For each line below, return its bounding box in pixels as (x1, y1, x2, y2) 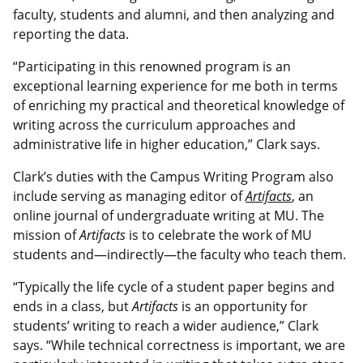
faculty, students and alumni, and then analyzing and (13, 6, 335, 24)
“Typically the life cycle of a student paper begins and (13, 278, 335, 297)
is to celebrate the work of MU (126, 226, 312, 245)
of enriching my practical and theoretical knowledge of (13, 96, 344, 115)
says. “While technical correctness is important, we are (13, 336, 345, 355)
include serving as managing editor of (13, 187, 246, 206)
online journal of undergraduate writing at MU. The (13, 207, 324, 225)
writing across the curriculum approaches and (13, 116, 296, 135)
